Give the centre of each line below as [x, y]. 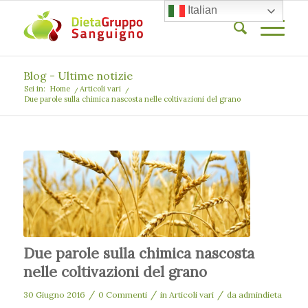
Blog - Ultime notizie [78, 76]
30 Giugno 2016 [54, 294]
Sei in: [34, 89]
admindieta [260, 294]
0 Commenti [122, 294]
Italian [201, 10]
